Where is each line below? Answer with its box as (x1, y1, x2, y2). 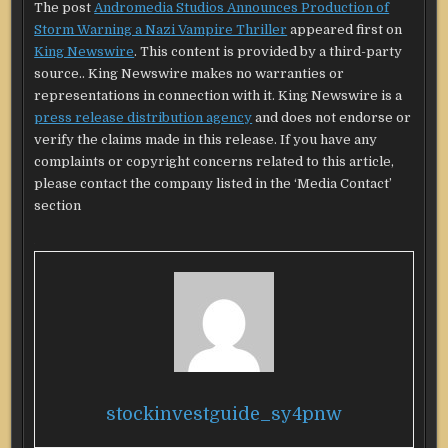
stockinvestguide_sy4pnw (106, 403, 342, 424)
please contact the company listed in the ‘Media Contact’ (34, 175, 393, 191)
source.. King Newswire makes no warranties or (34, 65, 345, 81)
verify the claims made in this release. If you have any (34, 131, 378, 147)
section (34, 197, 82, 213)
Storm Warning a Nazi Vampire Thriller (34, 21, 288, 37)
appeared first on (287, 21, 403, 37)
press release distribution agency (34, 109, 253, 125)
